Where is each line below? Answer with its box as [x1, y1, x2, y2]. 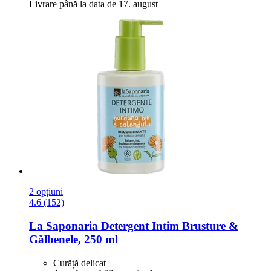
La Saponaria [29, 220, 98, 233]
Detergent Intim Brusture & [98, 220, 238, 233]
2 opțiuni [29, 186, 63, 197]
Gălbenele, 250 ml [29, 233, 118, 246]
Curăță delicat [53, 257, 106, 268]
